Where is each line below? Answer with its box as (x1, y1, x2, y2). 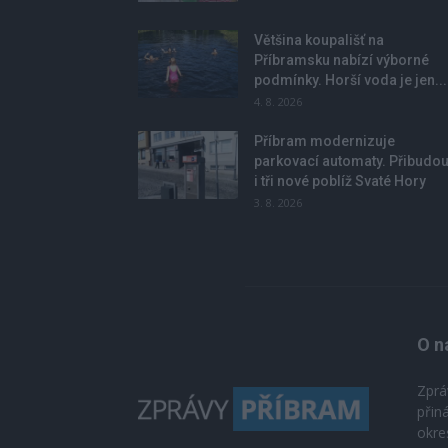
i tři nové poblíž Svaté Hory (254, 172, 426, 189)
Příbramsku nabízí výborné (254, 51, 429, 68)
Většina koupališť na (254, 31, 384, 48)
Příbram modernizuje (254, 132, 395, 149)
